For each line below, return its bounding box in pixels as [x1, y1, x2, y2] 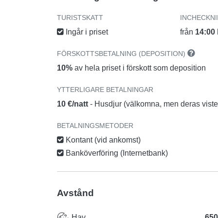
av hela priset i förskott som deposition [73, 64, 206, 73]
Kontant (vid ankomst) [64, 136, 141, 145]
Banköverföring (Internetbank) [64, 149, 168, 158]
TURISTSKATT [57, 14, 103, 22]
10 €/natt [57, 100, 90, 109]
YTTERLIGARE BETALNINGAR [57, 86, 153, 94]
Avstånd [57, 188, 94, 199]
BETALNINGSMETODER [57, 122, 133, 130]
